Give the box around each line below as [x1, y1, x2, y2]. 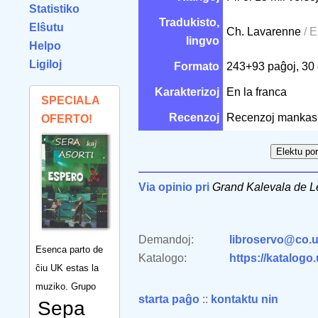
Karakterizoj [155, 86, 219, 98]
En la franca [226, 86, 290, 98]
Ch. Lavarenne [226, 26, 304, 38]
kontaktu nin [211, 293, 278, 305]
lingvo [186, 35, 219, 47]
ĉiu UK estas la [35, 262, 99, 273]
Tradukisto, [159, 16, 219, 28]
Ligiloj [29, 58, 62, 70]
